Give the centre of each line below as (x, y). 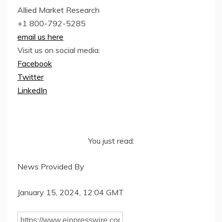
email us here (40, 37)
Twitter (30, 77)
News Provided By (51, 167)
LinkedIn (32, 90)
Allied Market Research (58, 10)
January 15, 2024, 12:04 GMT (71, 193)
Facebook (35, 64)
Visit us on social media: (59, 50)
